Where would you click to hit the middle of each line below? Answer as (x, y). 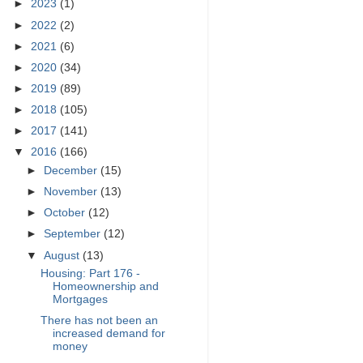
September (74, 234)
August (64, 255)
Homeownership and (105, 287)
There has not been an (99, 321)
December (73, 171)
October (66, 213)
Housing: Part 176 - (90, 274)
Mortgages (80, 300)
